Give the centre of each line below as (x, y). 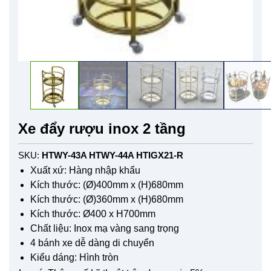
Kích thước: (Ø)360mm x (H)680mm (107, 199)
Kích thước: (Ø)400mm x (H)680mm (107, 184)
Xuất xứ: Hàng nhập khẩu (85, 170)
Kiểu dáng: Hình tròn (74, 257)
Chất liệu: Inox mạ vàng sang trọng (105, 228)
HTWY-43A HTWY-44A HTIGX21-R (113, 155)
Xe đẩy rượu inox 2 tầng (102, 128)
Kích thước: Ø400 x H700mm (93, 214)
